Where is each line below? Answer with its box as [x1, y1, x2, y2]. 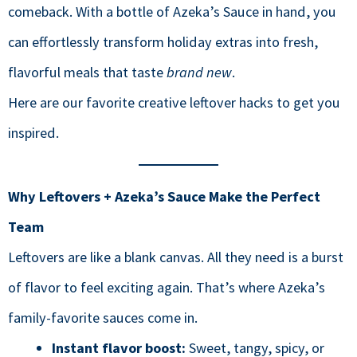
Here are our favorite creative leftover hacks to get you [8, 93, 340, 112]
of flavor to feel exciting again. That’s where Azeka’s [8, 278, 325, 296]
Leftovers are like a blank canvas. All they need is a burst [8, 248, 343, 266]
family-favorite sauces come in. [8, 308, 198, 327]
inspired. [8, 124, 59, 142]
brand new [167, 63, 232, 81]
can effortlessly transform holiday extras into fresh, [8, 33, 318, 51]
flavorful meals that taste [8, 63, 167, 81]
